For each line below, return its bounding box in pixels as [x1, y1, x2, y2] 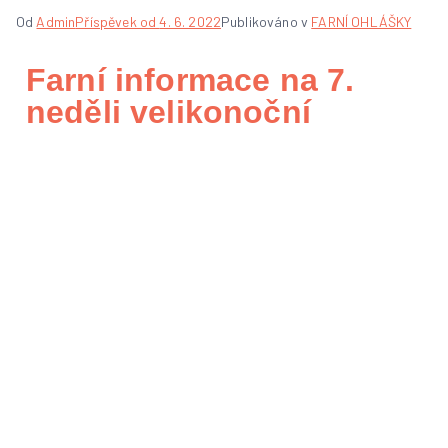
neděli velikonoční [26, 94, 311, 130]
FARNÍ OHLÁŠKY [311, 13, 412, 30]
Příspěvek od [75, 13, 160, 30]
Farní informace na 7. [26, 62, 355, 98]
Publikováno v [221, 13, 312, 30]
